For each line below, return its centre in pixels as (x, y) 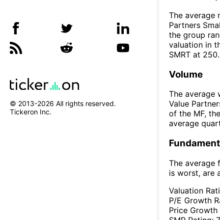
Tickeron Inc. (31, 112)
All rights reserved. (85, 104)
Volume (186, 74)
